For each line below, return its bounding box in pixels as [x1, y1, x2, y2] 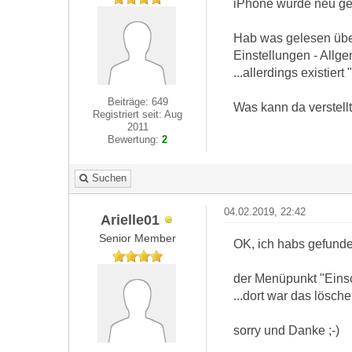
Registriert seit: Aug [93, 108, 183, 120]
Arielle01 [100, 211, 159, 228]
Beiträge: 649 [107, 96, 168, 108]
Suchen [92, 172, 126, 184]
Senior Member [99, 232, 177, 244]
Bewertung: [108, 134, 163, 145]
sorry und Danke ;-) [233, 323, 339, 337]
